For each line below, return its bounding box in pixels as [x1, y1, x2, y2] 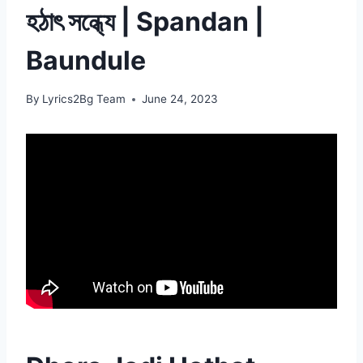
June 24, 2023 [142, 92, 219, 106]
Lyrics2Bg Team [42, 92, 126, 106]
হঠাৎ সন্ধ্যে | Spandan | [26, 5, 264, 37]
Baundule [26, 44, 146, 76]
